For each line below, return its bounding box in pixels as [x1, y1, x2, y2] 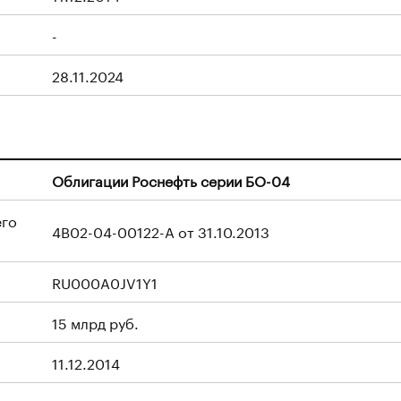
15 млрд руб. [52, 311, 139, 333]
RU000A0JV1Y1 [52, 270, 158, 293]
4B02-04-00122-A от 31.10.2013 [52, 219, 269, 242]
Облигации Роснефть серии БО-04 [52, 168, 290, 191]
